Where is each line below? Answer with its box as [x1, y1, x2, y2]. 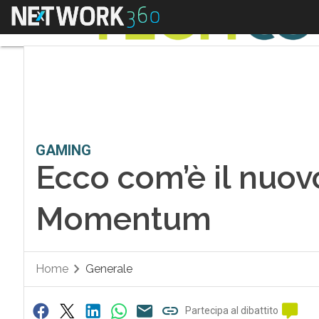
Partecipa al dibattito [185, 305, 279, 316]
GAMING [35, 142, 91, 159]
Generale [85, 262, 132, 276]
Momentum [35, 200, 211, 238]
